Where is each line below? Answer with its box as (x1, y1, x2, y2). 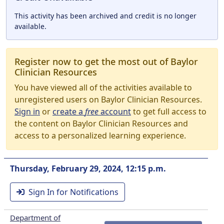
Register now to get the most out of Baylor (14, 55, 198, 67)
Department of (10, 212, 60, 222)
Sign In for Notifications (28, 186, 118, 197)
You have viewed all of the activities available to (14, 82, 192, 93)
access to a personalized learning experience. (14, 130, 186, 141)
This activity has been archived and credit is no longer (14, 11, 196, 20)
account (98, 106, 131, 117)
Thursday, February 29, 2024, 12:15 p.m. (10, 163, 166, 174)
